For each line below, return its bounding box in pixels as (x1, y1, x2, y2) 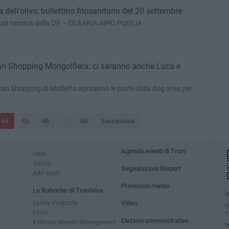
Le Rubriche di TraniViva (33, 187, 103, 194)
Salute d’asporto (33, 199, 78, 207)
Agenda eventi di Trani (121, 147, 187, 155)
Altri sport (33, 169, 60, 177)
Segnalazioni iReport (121, 165, 181, 172)
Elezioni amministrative (121, 217, 189, 224)
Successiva (100, 117, 134, 125)
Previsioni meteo (121, 182, 170, 190)
